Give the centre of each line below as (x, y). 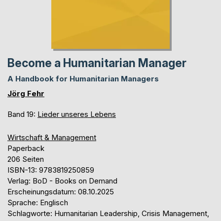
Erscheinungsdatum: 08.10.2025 (61, 191)
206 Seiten (26, 159)
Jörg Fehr (26, 93)
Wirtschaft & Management (52, 137)
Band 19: (22, 114)
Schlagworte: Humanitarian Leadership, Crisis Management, (108, 213)
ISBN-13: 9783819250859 (51, 170)
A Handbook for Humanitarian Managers (83, 78)
